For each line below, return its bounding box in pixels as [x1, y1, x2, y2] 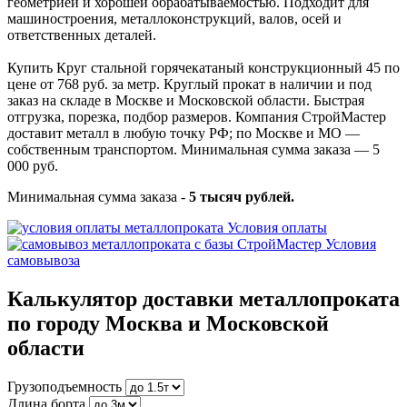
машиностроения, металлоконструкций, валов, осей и [7, 10, 342, 26]
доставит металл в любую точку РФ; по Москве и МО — [7, 124, 360, 141]
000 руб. [7, 157, 58, 174]
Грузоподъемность [7, 378, 122, 394]
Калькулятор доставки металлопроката [7, 286, 400, 311]
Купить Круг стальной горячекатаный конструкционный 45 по [7, 59, 400, 75]
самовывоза [7, 252, 80, 268]
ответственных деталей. [7, 26, 156, 43]
